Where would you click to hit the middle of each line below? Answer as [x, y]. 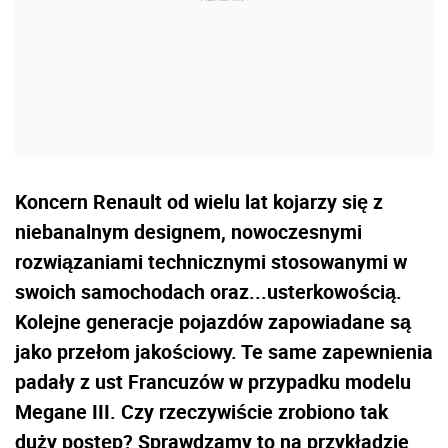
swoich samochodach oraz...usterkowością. [208, 291]
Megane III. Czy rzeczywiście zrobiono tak [201, 411]
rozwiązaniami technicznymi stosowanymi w [211, 261]
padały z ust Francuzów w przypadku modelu [213, 381]
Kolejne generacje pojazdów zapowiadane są [213, 321]
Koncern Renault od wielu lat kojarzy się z [199, 201]
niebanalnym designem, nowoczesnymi [188, 231]
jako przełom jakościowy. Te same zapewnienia [224, 351]
